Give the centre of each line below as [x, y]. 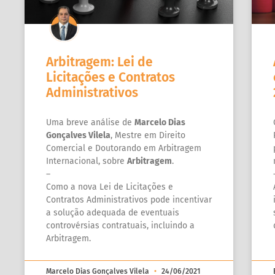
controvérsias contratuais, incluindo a [120, 225]
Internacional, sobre [87, 161]
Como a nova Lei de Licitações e [110, 187]
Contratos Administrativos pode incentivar [129, 199]
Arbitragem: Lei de [99, 62]
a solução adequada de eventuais [113, 212]
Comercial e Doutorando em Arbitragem [124, 148]
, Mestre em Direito [148, 135]
